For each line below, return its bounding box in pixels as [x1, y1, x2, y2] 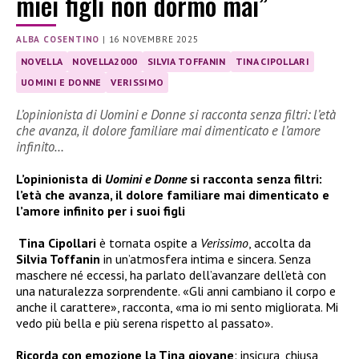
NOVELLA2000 [72, 55, 138, 68]
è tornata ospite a [96, 234, 200, 251]
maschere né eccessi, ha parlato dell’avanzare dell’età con [16, 266, 326, 283]
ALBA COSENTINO [16, 34, 100, 46]
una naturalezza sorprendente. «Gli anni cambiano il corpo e [16, 282, 336, 299]
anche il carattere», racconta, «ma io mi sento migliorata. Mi [16, 298, 338, 315]
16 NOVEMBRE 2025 [108, 34, 199, 46]
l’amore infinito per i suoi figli [16, 202, 185, 219]
